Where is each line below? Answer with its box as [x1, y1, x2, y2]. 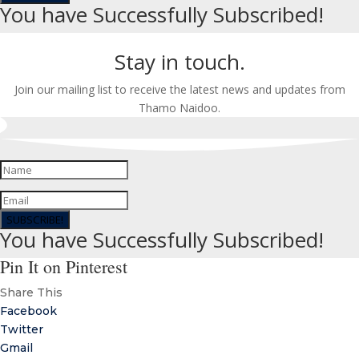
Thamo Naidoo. [139, 100, 220, 115]
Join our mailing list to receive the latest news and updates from [14, 82, 345, 97]
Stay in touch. [114, 47, 245, 76]
